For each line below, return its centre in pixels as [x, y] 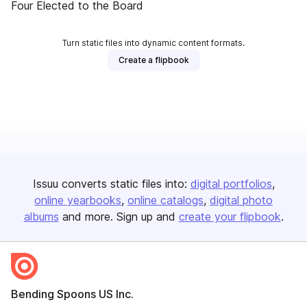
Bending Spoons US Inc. [72, 294]
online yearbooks [78, 200]
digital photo [241, 200]
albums [41, 217]
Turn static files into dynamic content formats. [153, 43]
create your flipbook [230, 217]
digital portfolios [231, 184]
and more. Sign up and [119, 217]
